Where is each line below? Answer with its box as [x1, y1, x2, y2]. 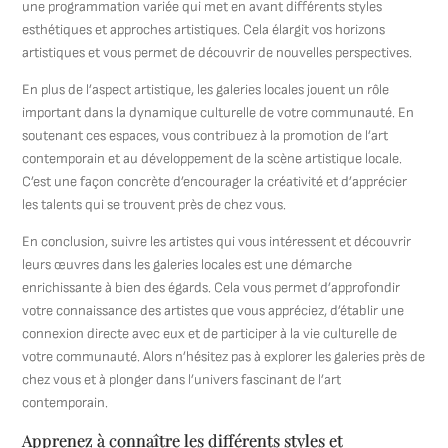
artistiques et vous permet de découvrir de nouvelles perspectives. [22, 44, 413, 61]
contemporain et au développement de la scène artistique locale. [22, 150, 403, 167]
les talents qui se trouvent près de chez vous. [22, 196, 287, 213]
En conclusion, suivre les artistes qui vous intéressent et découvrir [22, 233, 412, 250]
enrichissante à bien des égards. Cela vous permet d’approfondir [22, 279, 401, 296]
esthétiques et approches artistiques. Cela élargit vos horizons [22, 21, 386, 38]
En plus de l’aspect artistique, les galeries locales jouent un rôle [22, 81, 390, 98]
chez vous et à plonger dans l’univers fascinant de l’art [22, 371, 342, 388]
